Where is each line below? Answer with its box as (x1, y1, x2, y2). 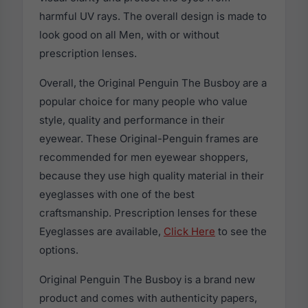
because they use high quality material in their (39, 168, 264, 182)
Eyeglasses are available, (39, 224, 164, 238)
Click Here (164, 224, 215, 238)
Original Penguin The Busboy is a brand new (39, 272, 255, 286)
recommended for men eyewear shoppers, (39, 150, 248, 164)
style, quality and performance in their (39, 113, 225, 126)
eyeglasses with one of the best (39, 187, 195, 201)
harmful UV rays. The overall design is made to (39, 9, 267, 23)
